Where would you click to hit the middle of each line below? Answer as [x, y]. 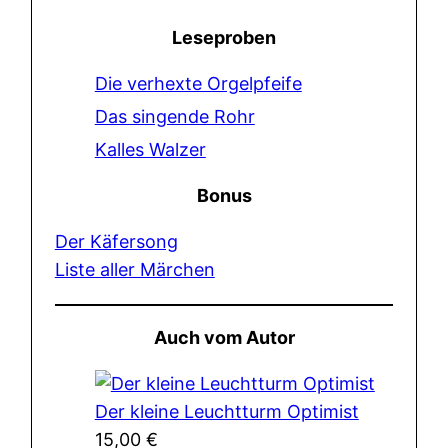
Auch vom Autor [224, 337]
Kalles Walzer [150, 149]
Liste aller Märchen [134, 269]
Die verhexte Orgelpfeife [198, 83]
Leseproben [224, 37]
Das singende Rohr [174, 116]
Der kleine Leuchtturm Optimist [226, 411]
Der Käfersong [116, 241]
